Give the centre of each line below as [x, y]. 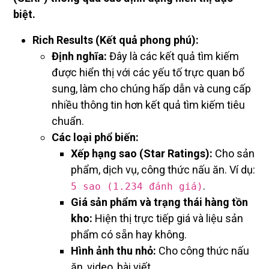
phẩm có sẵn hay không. [129, 235]
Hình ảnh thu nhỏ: [113, 251]
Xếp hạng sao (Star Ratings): [142, 154]
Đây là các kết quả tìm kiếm [173, 56]
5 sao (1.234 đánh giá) [137, 187]
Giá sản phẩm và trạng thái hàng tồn [159, 202]
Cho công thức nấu [203, 251]
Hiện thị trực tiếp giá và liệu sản [168, 219]
